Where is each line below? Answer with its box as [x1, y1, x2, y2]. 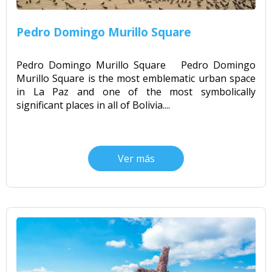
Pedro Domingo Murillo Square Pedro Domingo [16, 58, 256, 72]
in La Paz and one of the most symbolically [16, 84, 256, 98]
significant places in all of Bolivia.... [16, 98, 170, 112]
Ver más [117, 151, 155, 165]
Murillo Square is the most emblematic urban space [16, 71, 256, 85]
